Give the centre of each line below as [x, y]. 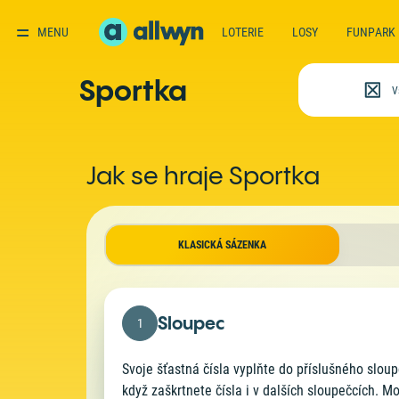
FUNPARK [371, 32]
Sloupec [191, 323]
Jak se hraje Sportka [204, 175]
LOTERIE [243, 32]
